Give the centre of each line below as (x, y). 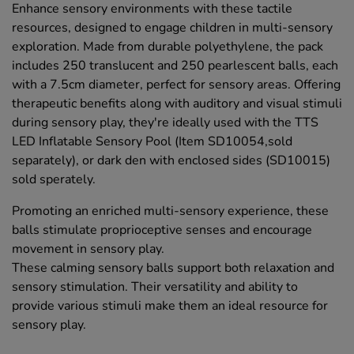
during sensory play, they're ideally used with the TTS (165, 123)
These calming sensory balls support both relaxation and (173, 268)
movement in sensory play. (88, 249)
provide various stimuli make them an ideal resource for (170, 306)
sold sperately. (54, 180)
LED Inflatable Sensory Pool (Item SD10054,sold (152, 142)
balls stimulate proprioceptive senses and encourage (162, 230)
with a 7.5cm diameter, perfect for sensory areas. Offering (176, 85)
